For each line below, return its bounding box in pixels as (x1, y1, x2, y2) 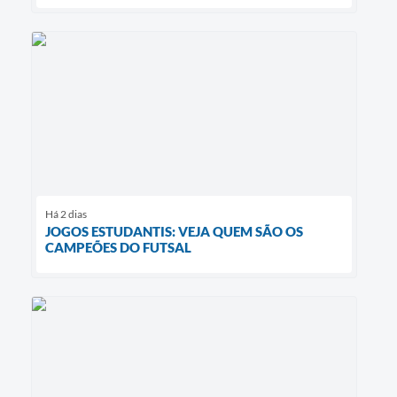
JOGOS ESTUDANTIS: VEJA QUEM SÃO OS (45, 222, 303, 239)
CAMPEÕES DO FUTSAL (45, 238, 191, 255)
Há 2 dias (45, 206, 87, 221)
